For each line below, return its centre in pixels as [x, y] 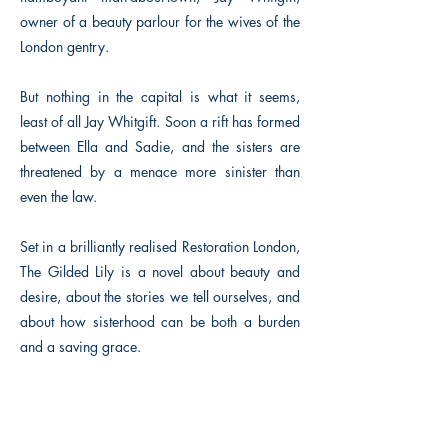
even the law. [58, 196]
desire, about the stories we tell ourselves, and [160, 296]
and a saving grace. [80, 346]
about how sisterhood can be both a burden [160, 321]
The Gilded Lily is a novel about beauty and [160, 271]
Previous [46, 393]
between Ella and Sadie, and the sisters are [160, 146]
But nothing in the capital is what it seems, [160, 96]
